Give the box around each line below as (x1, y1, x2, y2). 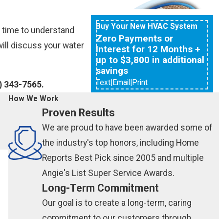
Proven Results (42, 106, 115, 119)
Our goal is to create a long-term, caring (42, 197, 192, 208)
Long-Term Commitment (42, 181, 159, 194)
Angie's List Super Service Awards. (42, 168, 175, 178)
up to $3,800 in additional (96, 54, 205, 66)
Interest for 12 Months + (96, 43, 201, 55)
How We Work (8, 94, 59, 103)
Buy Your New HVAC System (96, 22, 198, 31)
